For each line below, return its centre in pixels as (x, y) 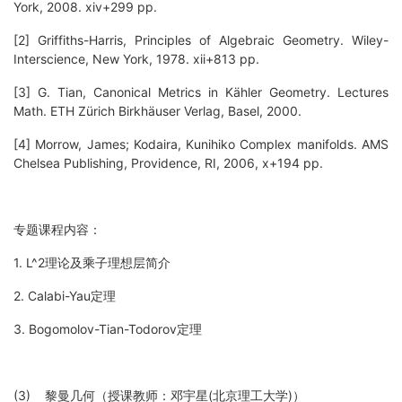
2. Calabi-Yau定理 (65, 296)
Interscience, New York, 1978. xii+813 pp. (136, 59)
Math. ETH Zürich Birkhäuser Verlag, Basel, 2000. (157, 111)
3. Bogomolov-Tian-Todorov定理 (108, 329)
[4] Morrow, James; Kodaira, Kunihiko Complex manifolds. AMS (201, 144)
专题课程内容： (57, 230)
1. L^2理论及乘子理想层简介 (92, 263)
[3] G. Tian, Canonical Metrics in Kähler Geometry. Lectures (201, 92)
